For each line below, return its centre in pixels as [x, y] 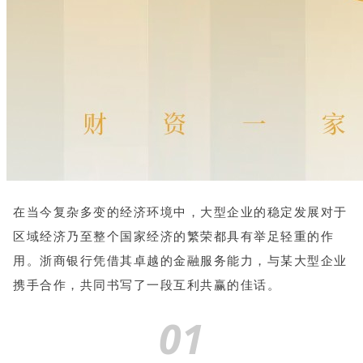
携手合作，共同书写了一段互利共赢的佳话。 [147, 285]
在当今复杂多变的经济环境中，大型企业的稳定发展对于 [180, 212]
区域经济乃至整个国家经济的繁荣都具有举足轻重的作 [173, 236]
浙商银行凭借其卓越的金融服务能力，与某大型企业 [194, 261]
